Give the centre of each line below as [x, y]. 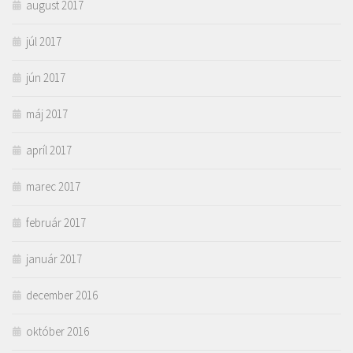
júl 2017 [44, 42]
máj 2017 [47, 114]
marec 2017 [53, 187]
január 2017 [54, 259]
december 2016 [62, 295]
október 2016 [58, 332]
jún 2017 [46, 78]
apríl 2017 [49, 150]
